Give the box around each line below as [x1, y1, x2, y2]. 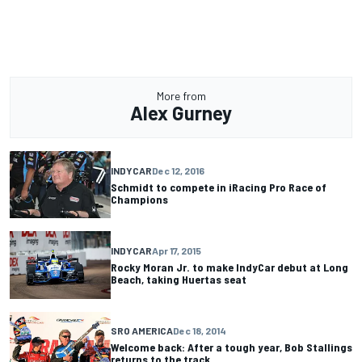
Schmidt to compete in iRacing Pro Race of [111, 179, 326, 194]
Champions [111, 192, 168, 206]
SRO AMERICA [111, 325, 173, 337]
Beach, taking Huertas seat [111, 272, 246, 287]
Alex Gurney [130, 101, 232, 125]
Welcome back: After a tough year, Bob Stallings [111, 340, 352, 355]
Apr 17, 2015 [152, 245, 201, 257]
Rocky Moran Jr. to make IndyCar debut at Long [111, 260, 348, 275]
